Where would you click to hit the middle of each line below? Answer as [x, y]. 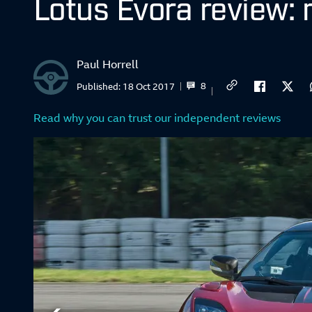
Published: [100, 86]
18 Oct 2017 [149, 86]
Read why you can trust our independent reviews [157, 118]
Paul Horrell [108, 64]
